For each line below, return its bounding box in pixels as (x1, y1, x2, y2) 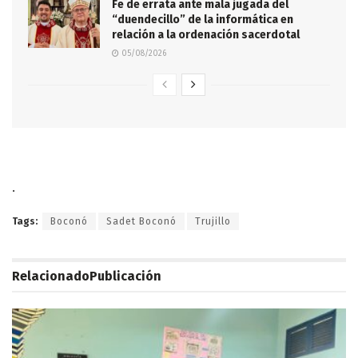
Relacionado (12, 268, 89, 284)
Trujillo (195, 216, 231, 228)
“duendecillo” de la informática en (112, 13, 293, 27)
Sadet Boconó (106, 216, 177, 228)
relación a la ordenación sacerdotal (112, 28, 300, 42)
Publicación (89, 268, 161, 284)
